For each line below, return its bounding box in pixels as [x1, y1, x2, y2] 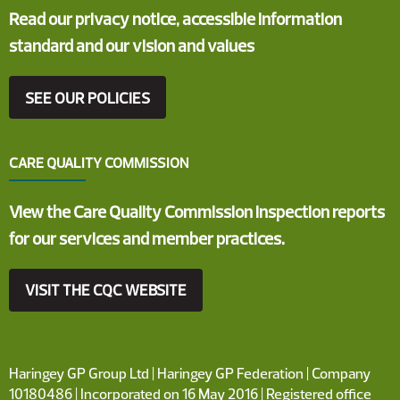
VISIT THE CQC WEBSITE [25, 280, 187, 300]
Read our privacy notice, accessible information [9, 8, 342, 30]
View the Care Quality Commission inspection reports [9, 200, 385, 222]
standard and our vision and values [9, 35, 254, 57]
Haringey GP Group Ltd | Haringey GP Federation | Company [9, 362, 371, 382]
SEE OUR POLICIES [25, 87, 151, 107]
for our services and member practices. [9, 227, 285, 249]
